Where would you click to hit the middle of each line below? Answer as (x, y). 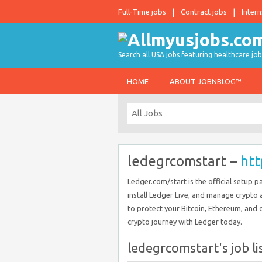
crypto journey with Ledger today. (185, 222)
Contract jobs (204, 12)
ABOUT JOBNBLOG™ (206, 81)
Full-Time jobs (142, 12)
